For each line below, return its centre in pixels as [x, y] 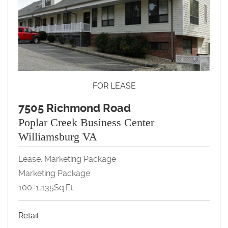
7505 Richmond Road [75, 108]
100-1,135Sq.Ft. [46, 187]
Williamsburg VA [58, 136]
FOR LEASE [114, 85]
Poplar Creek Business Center [86, 122]
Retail [28, 215]
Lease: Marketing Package [67, 159]
